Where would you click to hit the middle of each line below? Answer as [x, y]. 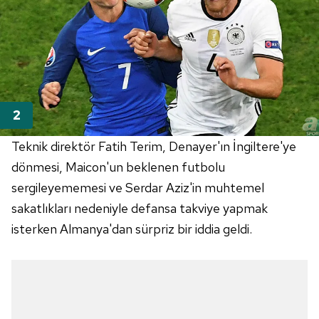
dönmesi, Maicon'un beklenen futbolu [118, 167]
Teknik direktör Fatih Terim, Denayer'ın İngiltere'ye [154, 147]
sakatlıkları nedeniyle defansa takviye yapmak [140, 209]
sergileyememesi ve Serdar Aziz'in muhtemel [138, 188]
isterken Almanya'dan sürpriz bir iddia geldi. [132, 229]
